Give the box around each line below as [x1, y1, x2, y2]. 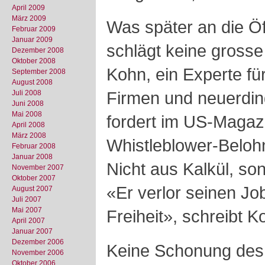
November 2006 [12, 248, 64, 257]
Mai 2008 [12, 110, 42, 118]
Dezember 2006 [12, 238, 64, 246]
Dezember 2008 [12, 46, 64, 54]
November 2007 [12, 163, 64, 172]
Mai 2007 [12, 206, 42, 214]
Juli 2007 [12, 195, 41, 203]
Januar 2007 [12, 227, 53, 235]
